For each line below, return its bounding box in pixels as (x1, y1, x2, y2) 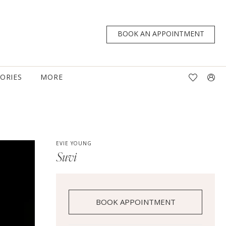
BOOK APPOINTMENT (96, 197, 176, 207)
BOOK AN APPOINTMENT (118, 29, 205, 39)
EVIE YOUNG (56, 140, 92, 147)
